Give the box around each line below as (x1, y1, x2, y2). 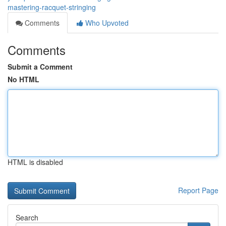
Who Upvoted (83, 18, 129, 28)
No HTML (8, 74, 39, 84)
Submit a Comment (8, 62, 73, 72)
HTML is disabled (8, 157, 63, 167)
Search (16, 212, 38, 222)
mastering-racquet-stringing (8, 2, 96, 12)
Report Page (178, 185, 218, 195)
